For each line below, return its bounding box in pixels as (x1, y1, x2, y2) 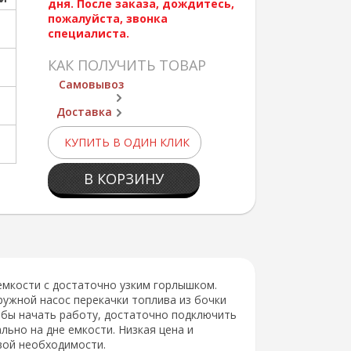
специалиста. (47, 26, 129, 41)
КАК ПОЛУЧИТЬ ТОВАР (47, 56, 206, 74)
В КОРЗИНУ (83, 169, 164, 188)
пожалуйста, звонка (47, 11, 168, 26)
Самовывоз (58, 77, 124, 92)
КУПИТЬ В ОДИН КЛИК (63, 135, 190, 150)
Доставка (56, 104, 112, 119)
